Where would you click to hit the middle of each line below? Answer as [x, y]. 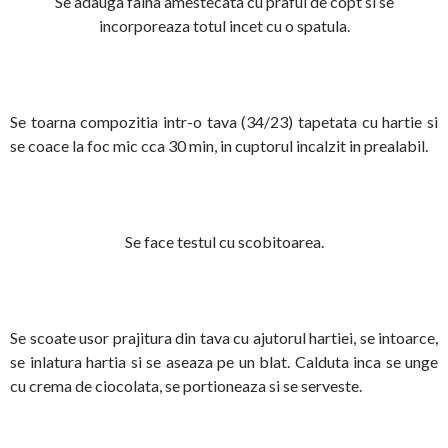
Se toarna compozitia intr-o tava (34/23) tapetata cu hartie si [224, 122]
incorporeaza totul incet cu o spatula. [224, 26]
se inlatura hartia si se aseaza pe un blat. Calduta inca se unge [224, 362]
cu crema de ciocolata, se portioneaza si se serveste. [186, 386]
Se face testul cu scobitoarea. [224, 242]
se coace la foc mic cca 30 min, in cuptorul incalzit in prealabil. [219, 146]
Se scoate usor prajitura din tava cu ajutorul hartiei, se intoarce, [224, 338]
